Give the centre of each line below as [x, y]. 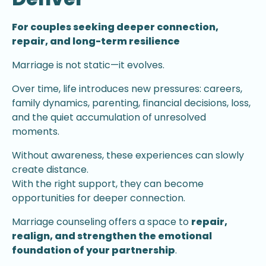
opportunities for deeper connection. [99, 198]
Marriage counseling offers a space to [102, 222]
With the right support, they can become [108, 184]
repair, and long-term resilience [96, 42]
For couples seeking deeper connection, [115, 27]
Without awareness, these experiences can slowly [128, 156]
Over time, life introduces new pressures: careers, [127, 89]
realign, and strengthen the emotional [112, 236]
